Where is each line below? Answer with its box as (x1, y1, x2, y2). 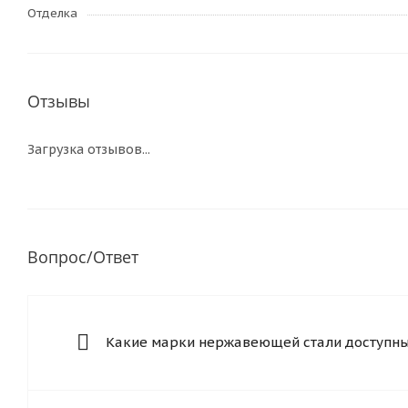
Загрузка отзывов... (27, 141, 150, 158)
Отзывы (27, 90, 90, 112)
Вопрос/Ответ (27, 246, 138, 268)
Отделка (27, 5, 77, 21)
